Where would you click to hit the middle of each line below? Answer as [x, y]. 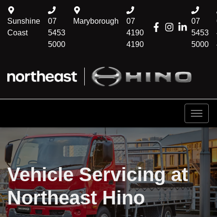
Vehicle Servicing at [98, 174]
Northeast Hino [76, 198]
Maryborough [96, 21]
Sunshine [24, 21]
